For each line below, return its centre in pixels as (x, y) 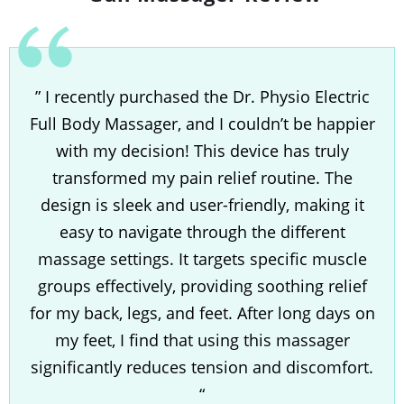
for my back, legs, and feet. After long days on (202, 313)
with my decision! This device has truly (202, 151)
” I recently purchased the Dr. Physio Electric (202, 97)
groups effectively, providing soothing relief (202, 286)
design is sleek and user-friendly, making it (202, 205)
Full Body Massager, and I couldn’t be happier (202, 124)
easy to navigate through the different (202, 232)
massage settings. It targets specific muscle (202, 259)
